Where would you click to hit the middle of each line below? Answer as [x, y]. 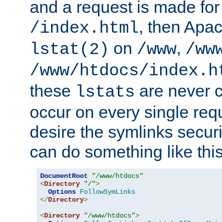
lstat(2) [69, 50]
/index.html [84, 28]
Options [62, 192]
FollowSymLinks [108, 192]
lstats [105, 92]
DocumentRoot [64, 176]
